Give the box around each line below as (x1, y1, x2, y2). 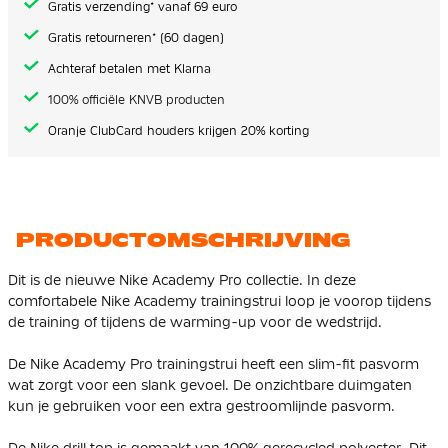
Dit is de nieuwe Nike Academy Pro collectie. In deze (8, 271, 356, 288)
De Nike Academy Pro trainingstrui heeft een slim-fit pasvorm (8, 355, 419, 372)
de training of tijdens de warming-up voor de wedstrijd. (8, 313, 382, 330)
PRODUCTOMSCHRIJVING (16, 228, 351, 251)
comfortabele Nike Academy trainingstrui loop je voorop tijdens (8, 292, 431, 309)
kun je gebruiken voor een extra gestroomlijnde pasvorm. (8, 397, 395, 414)
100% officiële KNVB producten (44, 92, 225, 107)
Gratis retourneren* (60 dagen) (48, 30, 224, 45)
